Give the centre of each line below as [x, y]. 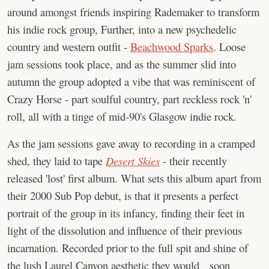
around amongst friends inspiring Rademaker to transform [133, 12]
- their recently [193, 161]
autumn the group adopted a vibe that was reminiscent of [131, 81]
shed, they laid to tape [56, 161]
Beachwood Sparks [172, 47]
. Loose [229, 47]
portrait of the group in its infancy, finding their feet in [126, 213]
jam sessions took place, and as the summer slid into [122, 64]
